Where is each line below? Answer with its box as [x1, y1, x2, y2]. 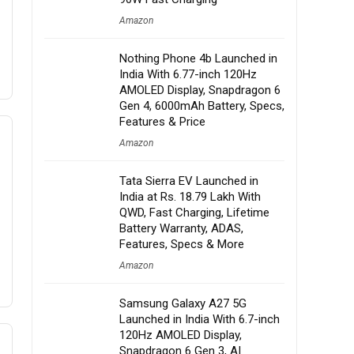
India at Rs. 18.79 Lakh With [119, 190, 261, 204]
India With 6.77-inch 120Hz [119, 67, 257, 81]
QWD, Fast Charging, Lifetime [119, 205, 269, 220]
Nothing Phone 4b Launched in [119, 51, 277, 66]
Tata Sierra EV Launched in [119, 174, 258, 188]
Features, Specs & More [119, 237, 244, 251]
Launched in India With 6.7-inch [119, 312, 280, 326]
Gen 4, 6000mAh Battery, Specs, [119, 99, 284, 113]
